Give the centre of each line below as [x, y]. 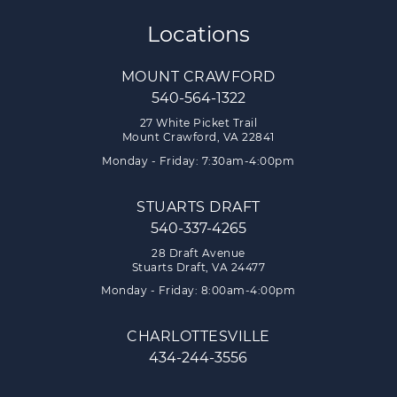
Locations [198, 35]
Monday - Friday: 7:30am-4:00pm [198, 160]
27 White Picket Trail [198, 123]
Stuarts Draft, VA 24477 [198, 267]
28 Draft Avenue [198, 253]
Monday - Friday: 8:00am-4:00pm [198, 290]
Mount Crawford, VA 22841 [198, 137]
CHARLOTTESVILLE [198, 336]
